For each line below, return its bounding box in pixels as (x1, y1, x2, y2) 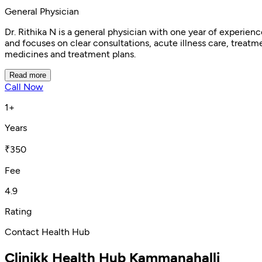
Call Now (5, 81, 43, 92)
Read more (9, 70, 46, 80)
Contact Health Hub (5, 226, 89, 237)
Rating (5, 205, 32, 217)
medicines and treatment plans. (5, 48, 136, 60)
